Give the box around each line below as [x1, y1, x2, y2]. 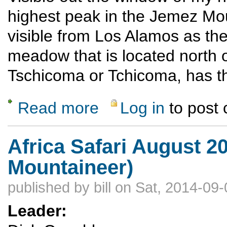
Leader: [8, 201, 71, 220]
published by [8, 179, 94, 196]
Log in [120, 99, 165, 118]
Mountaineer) [8, 156, 133, 179]
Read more [18, 99, 99, 118]
